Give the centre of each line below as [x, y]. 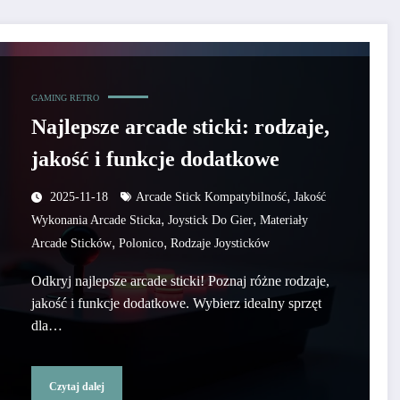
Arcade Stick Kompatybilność [211, 197]
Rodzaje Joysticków [220, 244]
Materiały [283, 221]
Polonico [141, 244]
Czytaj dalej [76, 386]
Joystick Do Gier [210, 221]
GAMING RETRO [65, 98]
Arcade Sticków [71, 244]
